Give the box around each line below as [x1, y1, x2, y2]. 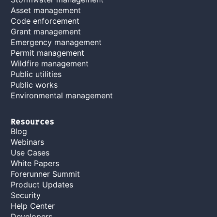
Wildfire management [11, 58, 89, 68]
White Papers [11, 158, 60, 168]
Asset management [11, 5, 81, 15]
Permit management [11, 47, 85, 58]
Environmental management [11, 90, 113, 100]
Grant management [11, 26, 81, 36]
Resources [11, 117, 55, 126]
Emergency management [11, 37, 102, 47]
